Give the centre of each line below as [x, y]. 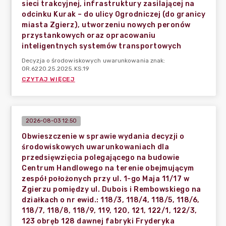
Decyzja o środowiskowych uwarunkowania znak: [94, 61]
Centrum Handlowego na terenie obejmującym [108, 168]
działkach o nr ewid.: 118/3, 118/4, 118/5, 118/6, [111, 200]
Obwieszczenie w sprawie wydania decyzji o [103, 136]
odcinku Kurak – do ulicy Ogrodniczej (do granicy [114, 14]
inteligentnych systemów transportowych [101, 46]
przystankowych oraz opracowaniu [89, 36]
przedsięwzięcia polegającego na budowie [101, 158]
